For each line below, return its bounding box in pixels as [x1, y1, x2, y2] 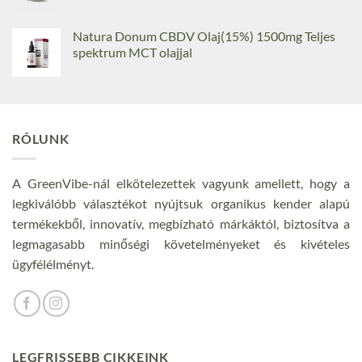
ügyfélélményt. [12, 255, 94, 271]
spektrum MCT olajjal [73, 44, 192, 60]
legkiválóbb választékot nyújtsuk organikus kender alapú [12, 195, 350, 211]
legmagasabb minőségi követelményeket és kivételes [12, 235, 350, 251]
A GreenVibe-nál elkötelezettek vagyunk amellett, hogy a [12, 175, 350, 191]
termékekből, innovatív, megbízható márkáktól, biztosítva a [12, 215, 350, 231]
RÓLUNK [12, 130, 69, 146]
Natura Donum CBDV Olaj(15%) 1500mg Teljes [73, 27, 335, 44]
